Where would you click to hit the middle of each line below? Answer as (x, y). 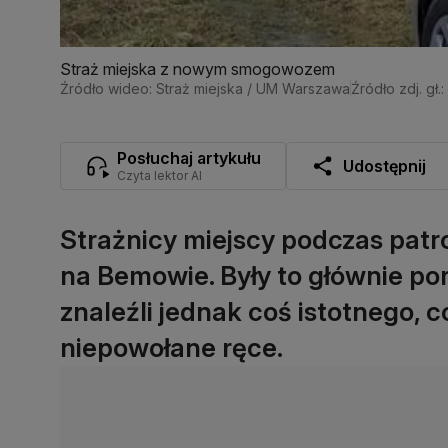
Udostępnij (384, 165)
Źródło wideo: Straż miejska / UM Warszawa (205, 88)
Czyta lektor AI (159, 175)
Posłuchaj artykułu (189, 157)
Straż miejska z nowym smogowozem (197, 68)
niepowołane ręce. (171, 347)
